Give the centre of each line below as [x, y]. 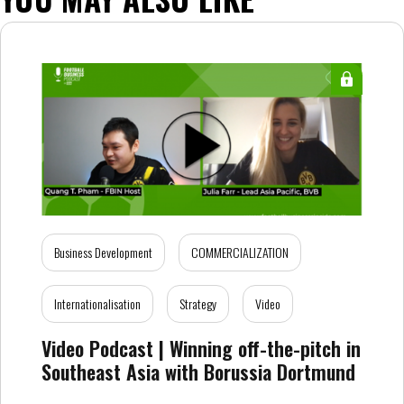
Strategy [198, 303]
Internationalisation [97, 303]
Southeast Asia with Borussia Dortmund [198, 372]
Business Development [103, 252]
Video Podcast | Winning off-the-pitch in [201, 348]
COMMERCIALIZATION [240, 252]
